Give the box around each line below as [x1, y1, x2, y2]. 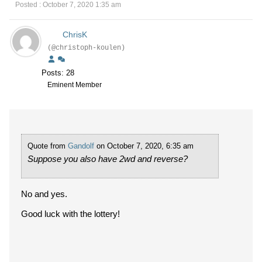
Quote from [27, 142, 68, 150]
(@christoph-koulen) [47, 44, 125, 52]
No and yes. [21, 189, 67, 199]
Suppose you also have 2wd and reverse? [27, 154, 190, 164]
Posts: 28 [42, 68, 74, 77]
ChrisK [62, 30, 87, 39]
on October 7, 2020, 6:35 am [94, 142, 194, 150]
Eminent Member [47, 81, 102, 89]
